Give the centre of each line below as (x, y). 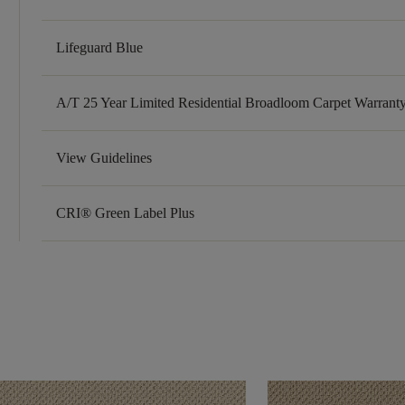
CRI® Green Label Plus (126, 213)
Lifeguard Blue (100, 48)
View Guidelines (104, 158)
